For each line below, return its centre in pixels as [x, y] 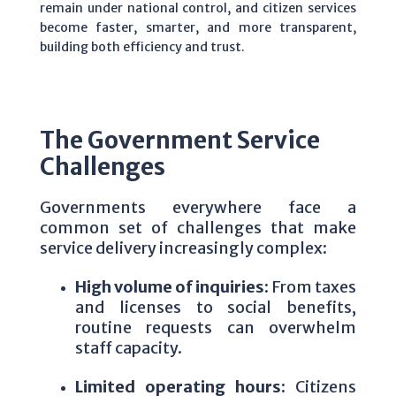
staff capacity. [129, 347]
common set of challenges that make [198, 227]
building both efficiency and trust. [142, 46]
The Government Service [180, 140]
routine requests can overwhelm [216, 327]
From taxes [312, 286]
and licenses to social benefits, [216, 307]
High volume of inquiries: [172, 286]
